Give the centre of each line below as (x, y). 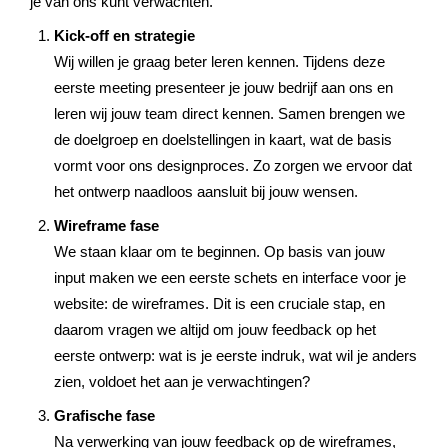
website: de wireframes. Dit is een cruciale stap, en (219, 304)
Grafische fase (104, 416)
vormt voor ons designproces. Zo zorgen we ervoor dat (233, 166)
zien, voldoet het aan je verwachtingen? (182, 382)
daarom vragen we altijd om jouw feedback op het (215, 330)
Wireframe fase (106, 226)
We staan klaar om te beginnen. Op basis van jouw (219, 252)
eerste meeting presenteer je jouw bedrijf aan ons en (223, 88)
